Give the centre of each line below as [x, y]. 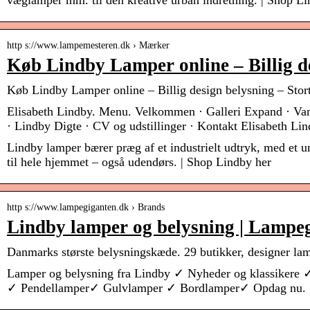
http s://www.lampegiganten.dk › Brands [86, 208]
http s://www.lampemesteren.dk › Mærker [88, 46]
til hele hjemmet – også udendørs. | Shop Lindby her [139, 162]
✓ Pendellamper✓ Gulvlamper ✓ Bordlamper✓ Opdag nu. [156, 288]
